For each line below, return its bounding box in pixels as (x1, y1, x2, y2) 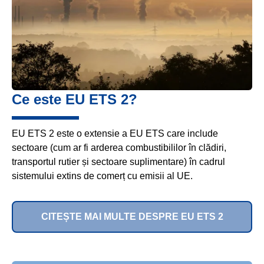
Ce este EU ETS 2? (12, 91, 137, 107)
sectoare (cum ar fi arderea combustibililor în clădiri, (12, 142, 226, 153)
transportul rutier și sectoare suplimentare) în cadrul (12, 156, 225, 167)
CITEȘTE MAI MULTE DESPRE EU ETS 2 (41, 212, 223, 222)
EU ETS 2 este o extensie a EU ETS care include (12, 128, 218, 138)
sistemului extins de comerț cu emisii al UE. (12, 170, 193, 181)
